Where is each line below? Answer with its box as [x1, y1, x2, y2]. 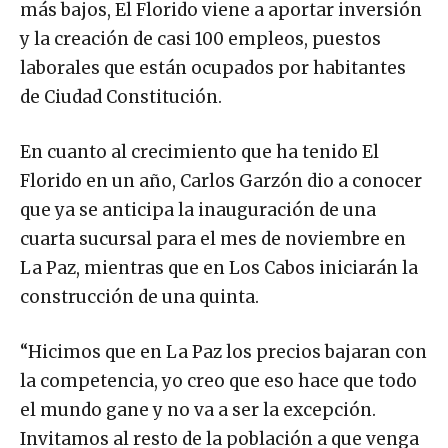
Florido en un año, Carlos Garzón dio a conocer [20, 170, 422, 193]
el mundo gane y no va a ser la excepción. [20, 399, 376, 422]
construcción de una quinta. [20, 286, 259, 309]
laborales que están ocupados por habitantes [20, 57, 406, 80]
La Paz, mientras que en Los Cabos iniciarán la [20, 257, 418, 280]
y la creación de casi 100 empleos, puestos [20, 28, 381, 51]
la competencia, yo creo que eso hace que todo [20, 370, 417, 393]
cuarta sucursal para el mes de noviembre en [20, 228, 406, 251]
